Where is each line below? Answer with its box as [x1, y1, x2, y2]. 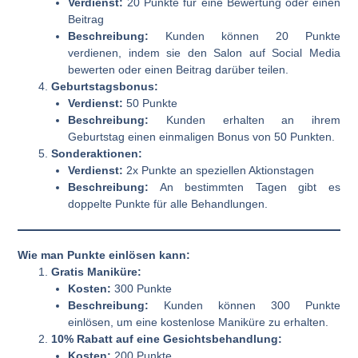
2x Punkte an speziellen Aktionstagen [123, 163, 315, 177]
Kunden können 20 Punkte [149, 29, 340, 42]
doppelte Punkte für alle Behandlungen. [68, 197, 268, 210]
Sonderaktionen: [51, 146, 143, 160]
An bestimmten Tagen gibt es [149, 180, 340, 193]
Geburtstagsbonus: [51, 79, 159, 93]
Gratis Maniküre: [51, 265, 142, 278]
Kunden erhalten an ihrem [149, 113, 340, 126]
